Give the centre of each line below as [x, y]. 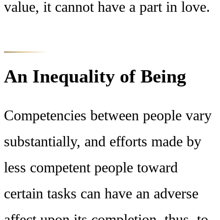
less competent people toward [91, 167]
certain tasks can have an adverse [101, 193]
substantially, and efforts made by [103, 141]
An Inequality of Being [95, 76]
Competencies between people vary [108, 115]
